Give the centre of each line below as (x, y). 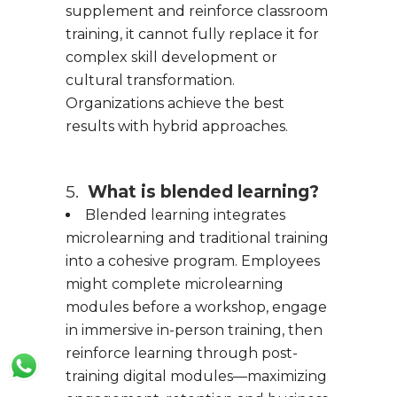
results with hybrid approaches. (177, 126)
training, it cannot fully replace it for (192, 34)
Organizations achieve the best (175, 103)
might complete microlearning (175, 284)
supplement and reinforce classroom (197, 11)
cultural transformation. (150, 80)
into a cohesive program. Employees (193, 261)
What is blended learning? (201, 191)
